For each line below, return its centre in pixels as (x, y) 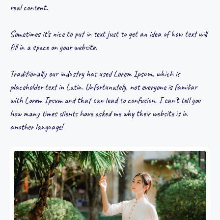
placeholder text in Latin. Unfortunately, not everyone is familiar (103, 87)
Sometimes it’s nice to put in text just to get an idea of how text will (109, 34)
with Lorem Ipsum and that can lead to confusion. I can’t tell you (105, 100)
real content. (29, 7)
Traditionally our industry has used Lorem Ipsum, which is (95, 73)
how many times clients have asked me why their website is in (99, 113)
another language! (36, 126)
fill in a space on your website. (54, 47)
